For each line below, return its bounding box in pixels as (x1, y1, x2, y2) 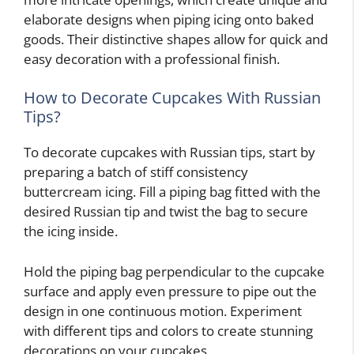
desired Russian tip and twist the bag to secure (24, 202, 308, 220)
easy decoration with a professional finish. (24, 49, 280, 68)
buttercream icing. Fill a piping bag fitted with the (24, 183, 321, 201)
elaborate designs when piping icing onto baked (24, 9, 314, 28)
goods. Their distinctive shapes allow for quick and (24, 29, 328, 48)
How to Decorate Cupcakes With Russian (24, 87, 321, 108)
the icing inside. (24, 222, 118, 240)
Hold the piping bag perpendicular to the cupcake (24, 262, 325, 281)
